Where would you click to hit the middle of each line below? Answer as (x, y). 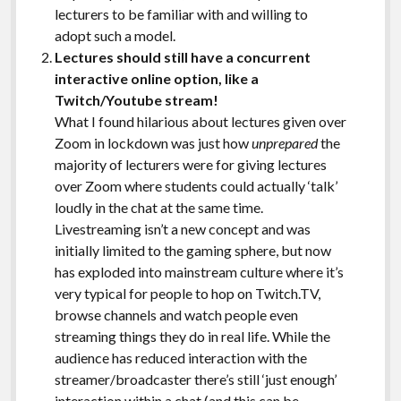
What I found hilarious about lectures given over (200, 121)
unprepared (284, 142)
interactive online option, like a (156, 78)
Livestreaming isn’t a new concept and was (182, 228)
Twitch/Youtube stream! (136, 99)
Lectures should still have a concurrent (182, 56)
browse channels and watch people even (176, 314)
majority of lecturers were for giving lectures (190, 164)
